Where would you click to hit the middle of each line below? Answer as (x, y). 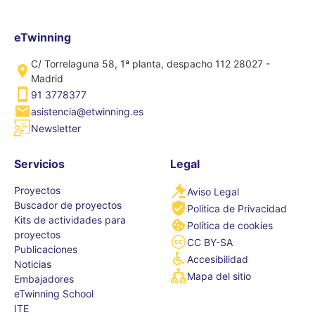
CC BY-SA (210, 242)
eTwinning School (54, 294)
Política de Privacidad (237, 208)
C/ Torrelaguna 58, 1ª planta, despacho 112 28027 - (150, 64)
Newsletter (56, 128)
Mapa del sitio (219, 276)
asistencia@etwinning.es (87, 111)
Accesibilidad (218, 259)
